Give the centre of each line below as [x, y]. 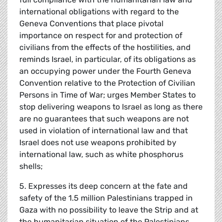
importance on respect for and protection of [101, 36]
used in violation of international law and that [104, 131]
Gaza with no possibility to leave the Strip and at [109, 210]
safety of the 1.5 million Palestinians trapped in [106, 198]
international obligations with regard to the [99, 12]
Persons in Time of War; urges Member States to [108, 95]
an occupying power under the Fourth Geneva [105, 71]
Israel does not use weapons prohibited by [98, 143]
